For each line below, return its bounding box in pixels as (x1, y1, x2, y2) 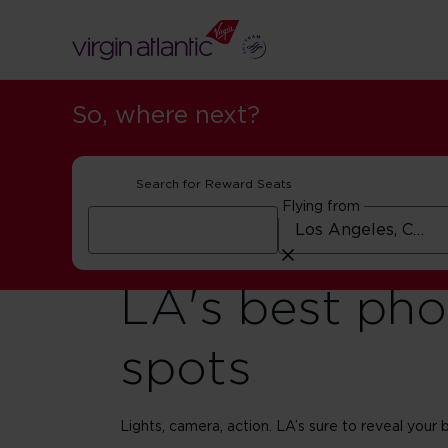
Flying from (282, 200, 361, 214)
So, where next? (72, 104, 260, 128)
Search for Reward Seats (136, 178, 292, 190)
